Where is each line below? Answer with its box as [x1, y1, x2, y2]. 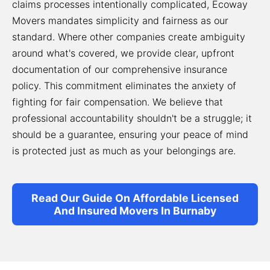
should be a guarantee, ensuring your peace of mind [12, 128, 248, 140]
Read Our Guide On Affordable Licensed [31, 192, 239, 204]
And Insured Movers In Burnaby [54, 204, 216, 217]
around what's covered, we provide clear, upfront [12, 47, 234, 59]
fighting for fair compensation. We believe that [12, 96, 223, 108]
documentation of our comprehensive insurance [12, 63, 227, 75]
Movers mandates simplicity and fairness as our [12, 14, 228, 27]
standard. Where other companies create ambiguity [12, 31, 245, 43]
